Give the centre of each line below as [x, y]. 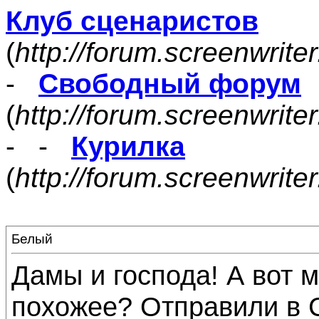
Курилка [128, 146]
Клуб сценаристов [132, 21]
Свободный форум [170, 84]
